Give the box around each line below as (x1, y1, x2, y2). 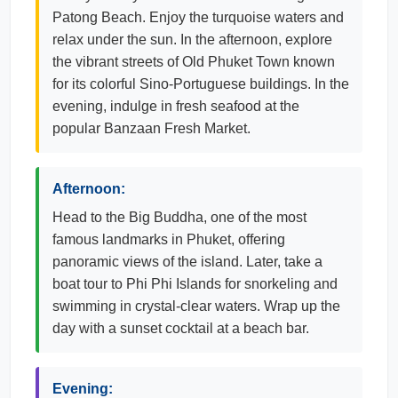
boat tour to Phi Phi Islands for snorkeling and (52, 276, 338, 291)
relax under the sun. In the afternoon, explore (52, 32, 332, 47)
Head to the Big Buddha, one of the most (52, 210, 306, 225)
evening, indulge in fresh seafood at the (52, 99, 299, 114)
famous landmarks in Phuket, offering (52, 232, 285, 247)
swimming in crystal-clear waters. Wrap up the (52, 298, 340, 314)
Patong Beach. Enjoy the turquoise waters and (52, 10, 344, 25)
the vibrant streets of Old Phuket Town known (52, 54, 335, 69)
